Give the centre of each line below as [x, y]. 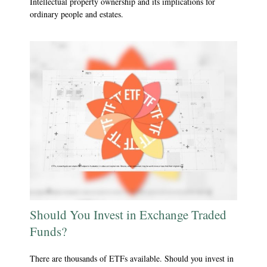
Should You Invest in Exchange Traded [128, 214]
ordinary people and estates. [77, 14]
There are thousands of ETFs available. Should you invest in [132, 258]
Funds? [48, 231]
